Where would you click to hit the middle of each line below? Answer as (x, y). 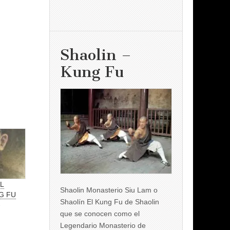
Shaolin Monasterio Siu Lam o (109, 190)
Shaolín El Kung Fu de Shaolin (110, 202)
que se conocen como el (100, 213)
